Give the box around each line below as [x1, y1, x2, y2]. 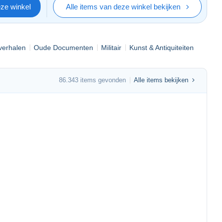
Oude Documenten [34, 43, 93, 52]
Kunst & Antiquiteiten [129, 43, 194, 52]
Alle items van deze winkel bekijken [66, 2, 180, 11]
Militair [101, 43, 121, 52]
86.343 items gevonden [59, 76, 126, 84]
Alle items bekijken [134, 76, 188, 84]
